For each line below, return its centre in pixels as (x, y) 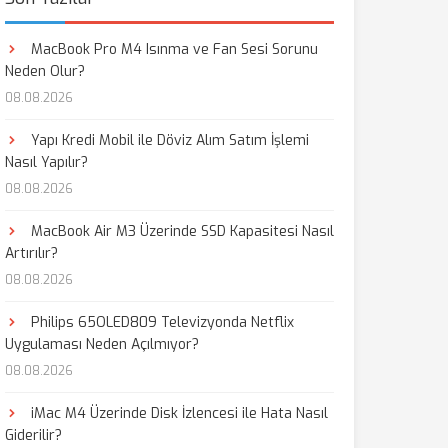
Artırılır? (31, 253)
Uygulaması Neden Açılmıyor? (101, 344)
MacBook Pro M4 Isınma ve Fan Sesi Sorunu (172, 49)
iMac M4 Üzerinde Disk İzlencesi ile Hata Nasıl (177, 413)
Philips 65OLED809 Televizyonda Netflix (160, 322)
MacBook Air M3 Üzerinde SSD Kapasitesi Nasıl (180, 231)
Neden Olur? (44, 71)
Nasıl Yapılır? (46, 162)
